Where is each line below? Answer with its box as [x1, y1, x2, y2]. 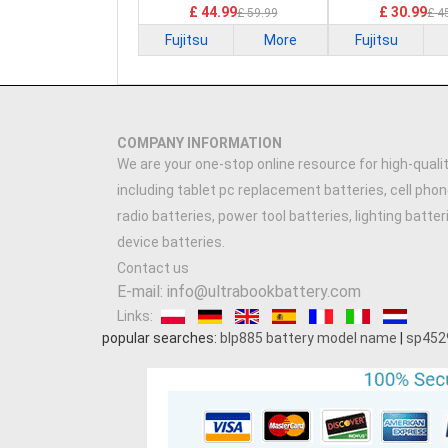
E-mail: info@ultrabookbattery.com [117, 282, 361, 301]
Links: [117, 308, 153, 324]
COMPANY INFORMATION [117, 135, 282, 151]
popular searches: [102, 330, 220, 346]
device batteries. [117, 234, 225, 250]
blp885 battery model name [220, 330, 397, 346]
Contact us [117, 260, 189, 276]
